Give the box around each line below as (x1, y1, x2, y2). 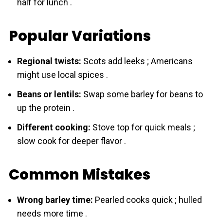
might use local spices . (17, 70, 108, 80)
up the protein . (17, 103, 74, 113)
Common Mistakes (8, 164, 150, 184)
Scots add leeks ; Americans (81, 56, 193, 66)
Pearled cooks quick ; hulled (92, 195, 202, 205)
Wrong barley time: (17, 195, 93, 205)
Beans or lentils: (17, 89, 81, 99)
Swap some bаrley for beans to (81, 89, 203, 99)
